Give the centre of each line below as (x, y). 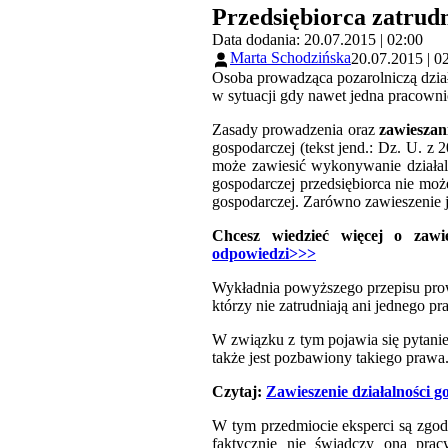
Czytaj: (239, 391)
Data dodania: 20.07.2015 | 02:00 (317, 40)
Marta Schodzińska (290, 58)
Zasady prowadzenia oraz (293, 129)
